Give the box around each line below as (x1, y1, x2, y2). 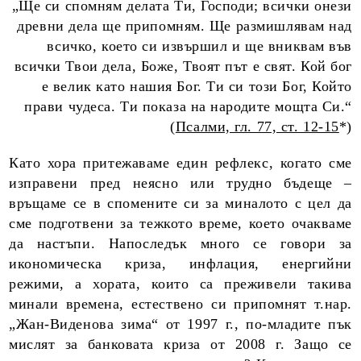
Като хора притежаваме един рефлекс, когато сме (9, 155, 352, 171)
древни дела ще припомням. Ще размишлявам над (17, 18, 352, 34)
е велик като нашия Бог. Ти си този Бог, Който (41, 78, 352, 94)
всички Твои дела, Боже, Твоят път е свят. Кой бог (14, 58, 352, 74)
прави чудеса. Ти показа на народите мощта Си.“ (24, 98, 352, 114)
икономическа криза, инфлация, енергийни (9, 255, 352, 272)
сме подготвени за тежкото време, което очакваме (9, 215, 352, 231)
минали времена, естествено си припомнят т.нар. (9, 296, 352, 312)
